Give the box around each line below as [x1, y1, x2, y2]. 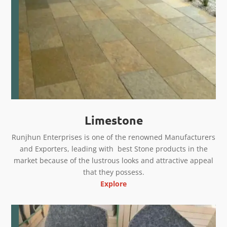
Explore [100, 179, 127, 189]
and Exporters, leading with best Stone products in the [19, 144, 208, 154]
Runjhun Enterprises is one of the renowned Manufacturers [12, 132, 215, 142]
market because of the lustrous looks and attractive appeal [14, 156, 213, 166]
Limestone [84, 113, 143, 128]
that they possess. [83, 167, 144, 177]
